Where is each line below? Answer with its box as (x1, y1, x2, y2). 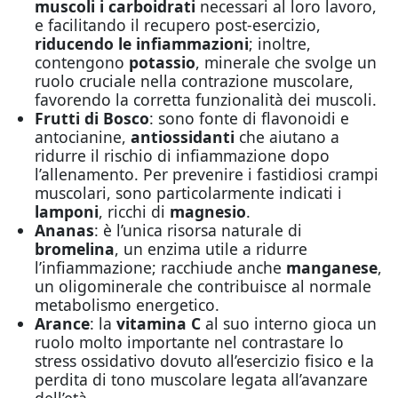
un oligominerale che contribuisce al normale (34, 275, 371, 297)
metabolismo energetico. (34, 293, 219, 315)
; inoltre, (248, 32, 311, 54)
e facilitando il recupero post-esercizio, (34, 13, 321, 36)
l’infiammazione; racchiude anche (34, 256, 286, 278)
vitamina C (115, 312, 201, 334)
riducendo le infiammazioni (34, 32, 249, 54)
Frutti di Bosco (34, 107, 149, 129)
